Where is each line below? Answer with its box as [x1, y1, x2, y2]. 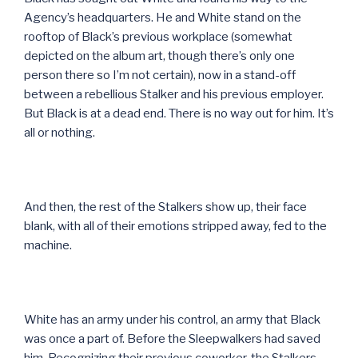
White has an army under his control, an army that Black [24, 312, 320, 327]
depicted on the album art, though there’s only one [24, 48, 295, 63]
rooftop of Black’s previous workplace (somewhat [24, 29, 292, 44]
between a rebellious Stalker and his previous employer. [24, 86, 324, 101]
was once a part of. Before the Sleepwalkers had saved [24, 331, 320, 346]
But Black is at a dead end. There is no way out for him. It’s [24, 105, 334, 121]
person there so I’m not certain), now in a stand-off [24, 67, 296, 82]
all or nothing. [24, 125, 95, 140]
